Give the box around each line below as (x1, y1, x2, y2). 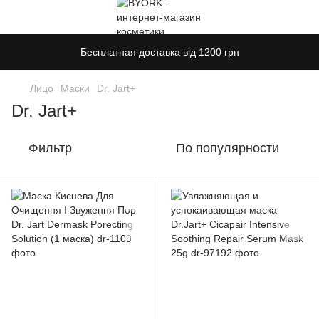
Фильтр (28, 141, 72, 155)
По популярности (176, 141, 279, 155)
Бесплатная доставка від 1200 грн (80, 46, 239, 58)
